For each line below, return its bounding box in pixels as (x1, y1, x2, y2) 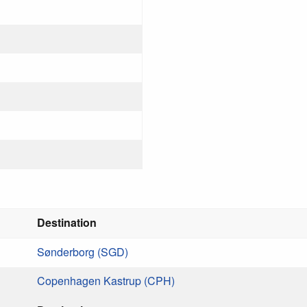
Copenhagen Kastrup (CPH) (37, 273, 175, 288)
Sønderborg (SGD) (37, 244, 128, 260)
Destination (37, 214, 97, 230)
